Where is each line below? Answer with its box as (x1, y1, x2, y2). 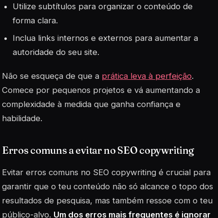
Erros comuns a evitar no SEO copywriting (2, 144, 194, 156)
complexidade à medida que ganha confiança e (2, 99, 181, 109)
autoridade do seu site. (13, 47, 100, 57)
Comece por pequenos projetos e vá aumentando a (2, 85, 200, 95)
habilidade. (2, 113, 42, 123)
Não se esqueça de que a (2, 71, 102, 81)
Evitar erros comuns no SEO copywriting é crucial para (2, 167, 211, 178)
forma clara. (13, 15, 58, 25)
